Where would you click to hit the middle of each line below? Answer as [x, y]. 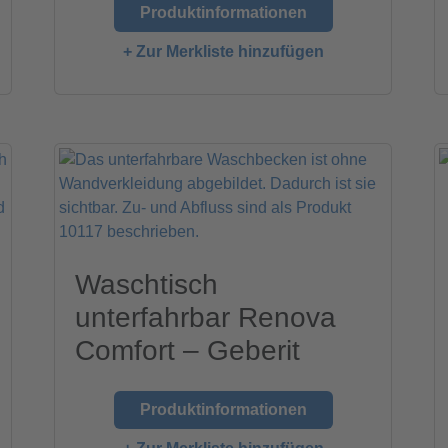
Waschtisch [147, 284]
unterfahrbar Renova [206, 317]
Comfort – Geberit [188, 350]
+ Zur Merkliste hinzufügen [223, 52]
